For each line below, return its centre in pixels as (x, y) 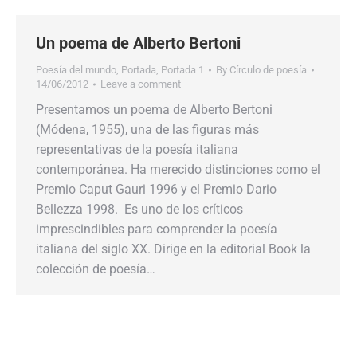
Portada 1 (182, 70)
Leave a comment (141, 84)
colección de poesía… (96, 269)
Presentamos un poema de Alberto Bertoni (154, 110)
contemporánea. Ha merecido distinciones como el (178, 169)
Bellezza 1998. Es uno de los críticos (139, 209)
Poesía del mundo (76, 70)
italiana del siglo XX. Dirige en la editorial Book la (173, 249)
